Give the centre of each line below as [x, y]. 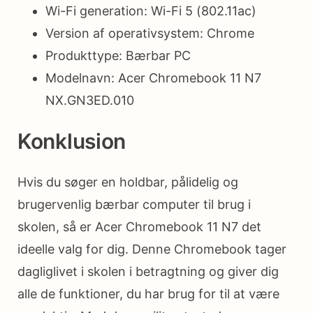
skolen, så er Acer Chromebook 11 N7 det [139, 226]
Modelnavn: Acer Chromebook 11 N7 [153, 78]
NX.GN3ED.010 [90, 100]
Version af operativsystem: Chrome [150, 33]
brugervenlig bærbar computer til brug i [134, 204]
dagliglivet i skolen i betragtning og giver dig [148, 271]
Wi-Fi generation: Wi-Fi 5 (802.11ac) [151, 10]
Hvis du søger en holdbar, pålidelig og [128, 182]
